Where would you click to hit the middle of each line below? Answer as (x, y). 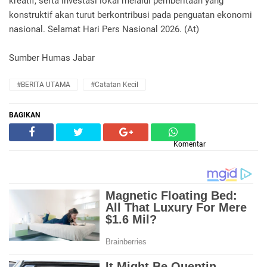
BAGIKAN (24, 115)
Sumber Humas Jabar (52, 58)
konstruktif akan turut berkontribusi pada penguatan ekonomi (131, 15)
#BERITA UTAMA (44, 85)
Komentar (190, 144)
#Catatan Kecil (114, 85)
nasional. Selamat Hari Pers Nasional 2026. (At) (104, 29)
